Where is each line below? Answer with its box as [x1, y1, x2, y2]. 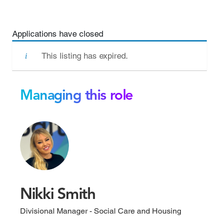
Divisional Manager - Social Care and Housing [20, 206, 181, 216]
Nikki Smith [20, 187, 95, 203]
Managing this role [20, 89, 133, 103]
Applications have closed [12, 29, 103, 39]
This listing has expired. [41, 51, 128, 61]
